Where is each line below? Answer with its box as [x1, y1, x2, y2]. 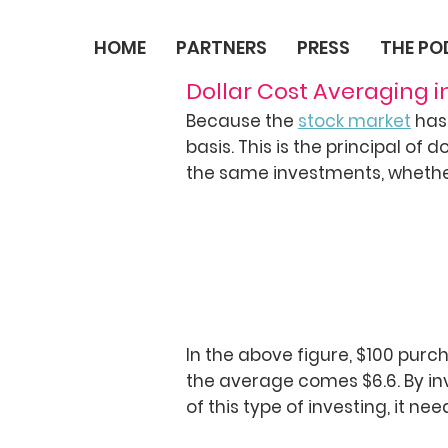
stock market [298, 108, 411, 133]
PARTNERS [175, 35, 267, 60]
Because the [186, 108, 298, 133]
